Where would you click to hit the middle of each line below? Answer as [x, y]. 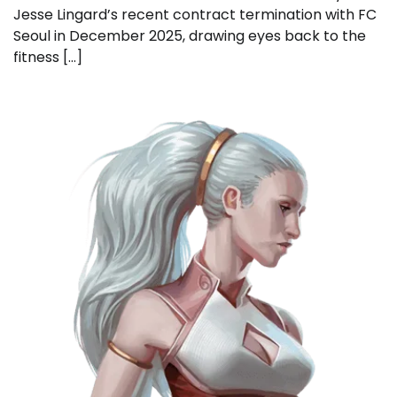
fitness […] [48, 57]
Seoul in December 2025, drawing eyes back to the [190, 35]
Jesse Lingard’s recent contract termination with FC [195, 14]
